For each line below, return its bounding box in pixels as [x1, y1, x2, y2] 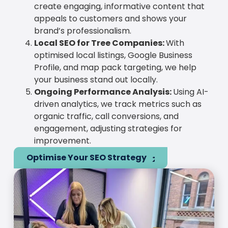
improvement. [34, 134, 91, 147]
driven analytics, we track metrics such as [34, 98, 202, 110]
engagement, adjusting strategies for [34, 122, 182, 134]
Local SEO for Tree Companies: [34, 37, 166, 49]
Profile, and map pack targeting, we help [34, 61, 196, 73]
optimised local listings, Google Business [34, 49, 192, 61]
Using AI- [173, 85, 209, 98]
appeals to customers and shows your [34, 12, 187, 24]
